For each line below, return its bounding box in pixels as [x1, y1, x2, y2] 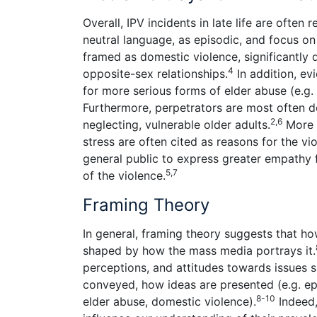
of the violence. [83, 168, 166, 183]
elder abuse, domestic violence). [83, 294, 256, 309]
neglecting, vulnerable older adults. [83, 117, 270, 132]
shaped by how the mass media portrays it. [83, 243, 316, 258]
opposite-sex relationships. [83, 66, 228, 81]
